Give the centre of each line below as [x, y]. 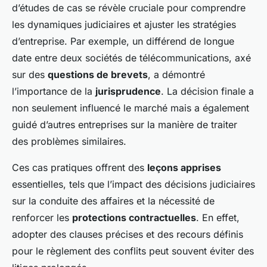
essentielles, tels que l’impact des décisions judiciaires [133, 184]
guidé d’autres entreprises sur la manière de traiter [125, 125]
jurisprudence [128, 91]
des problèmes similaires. [69, 142]
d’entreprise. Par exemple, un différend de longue [123, 41]
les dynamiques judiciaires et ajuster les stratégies [124, 25]
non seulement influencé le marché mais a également [131, 108]
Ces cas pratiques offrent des [80, 168]
